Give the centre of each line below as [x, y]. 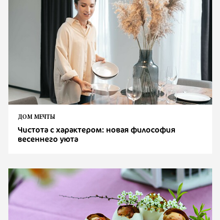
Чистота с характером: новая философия [97, 130]
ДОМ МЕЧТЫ [37, 118]
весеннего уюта [48, 139]
